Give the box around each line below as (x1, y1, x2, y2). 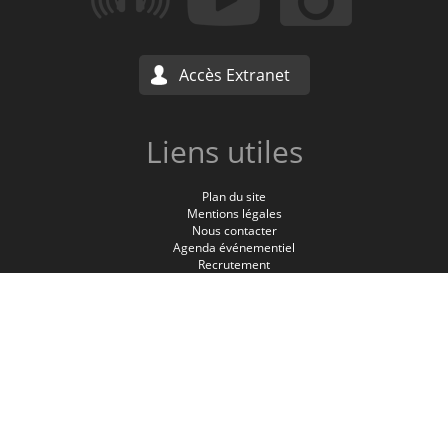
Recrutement (198, 255, 270, 273)
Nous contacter (191, 221, 277, 239)
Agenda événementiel (173, 238, 295, 256)
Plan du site (202, 187, 266, 205)
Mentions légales (186, 204, 282, 222)
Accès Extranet (178, 63, 290, 86)
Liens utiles (145, 130, 303, 172)
